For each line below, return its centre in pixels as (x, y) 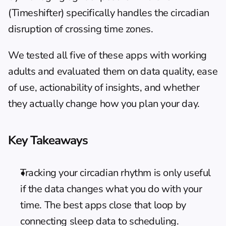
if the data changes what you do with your (111, 189)
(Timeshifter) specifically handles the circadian (109, 13)
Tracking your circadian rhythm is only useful (116, 173)
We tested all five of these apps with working (108, 55)
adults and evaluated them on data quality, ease (113, 71)
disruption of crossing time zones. (81, 29)
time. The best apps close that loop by (103, 205)
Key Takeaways (48, 140)
